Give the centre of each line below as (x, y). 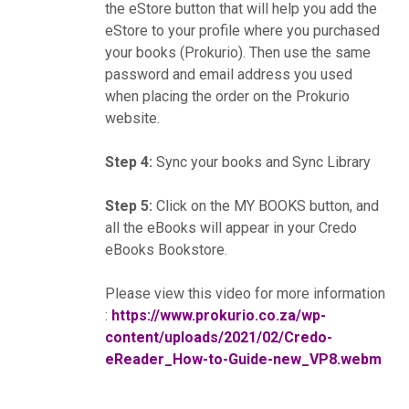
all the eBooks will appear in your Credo (231, 228)
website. (132, 119)
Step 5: (128, 206)
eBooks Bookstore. (166, 250)
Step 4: (128, 163)
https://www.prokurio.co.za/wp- (218, 316)
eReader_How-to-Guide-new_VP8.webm (243, 360)
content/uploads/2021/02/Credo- (218, 338)
